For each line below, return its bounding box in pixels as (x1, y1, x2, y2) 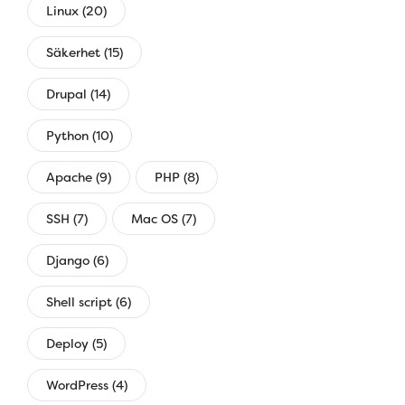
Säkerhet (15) (46, 44, 123, 61)
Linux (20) (46, 3, 107, 19)
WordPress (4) (46, 377, 127, 393)
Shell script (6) (46, 294, 131, 310)
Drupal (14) (46, 86, 110, 102)
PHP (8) (155, 169, 199, 185)
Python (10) (46, 127, 113, 144)
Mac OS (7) (131, 211, 196, 227)
